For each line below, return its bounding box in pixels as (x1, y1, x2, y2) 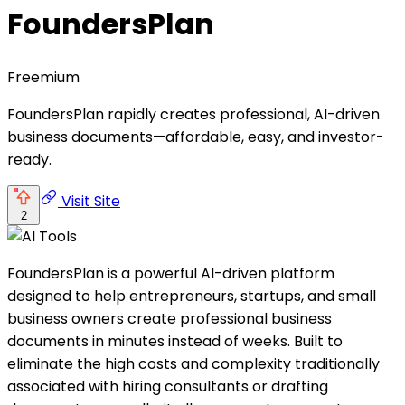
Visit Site (58, 190, 120, 212)
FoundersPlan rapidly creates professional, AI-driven (7, 103, 380, 125)
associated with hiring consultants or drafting (7, 375, 328, 397)
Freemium (7, 66, 80, 88)
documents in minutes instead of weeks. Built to (7, 330, 343, 352)
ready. (7, 148, 52, 170)
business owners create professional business (7, 307, 332, 329)
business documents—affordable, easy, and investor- (7, 126, 384, 147)
